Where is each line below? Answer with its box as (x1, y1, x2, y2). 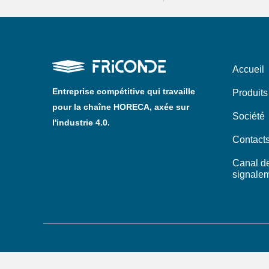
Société (232, 110, 265, 121)
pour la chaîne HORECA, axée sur (52, 101, 189, 112)
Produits (232, 87, 268, 98)
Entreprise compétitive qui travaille (52, 86, 195, 96)
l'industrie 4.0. (52, 117, 110, 127)
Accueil (232, 64, 264, 74)
